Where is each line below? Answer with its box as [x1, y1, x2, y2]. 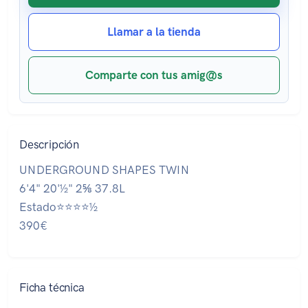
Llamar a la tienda [107, 25, 201, 39]
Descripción [19, 137, 80, 152]
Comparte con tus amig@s [85, 68, 223, 82]
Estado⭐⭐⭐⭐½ [19, 200, 98, 214]
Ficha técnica [19, 280, 85, 295]
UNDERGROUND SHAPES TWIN [19, 163, 189, 177]
